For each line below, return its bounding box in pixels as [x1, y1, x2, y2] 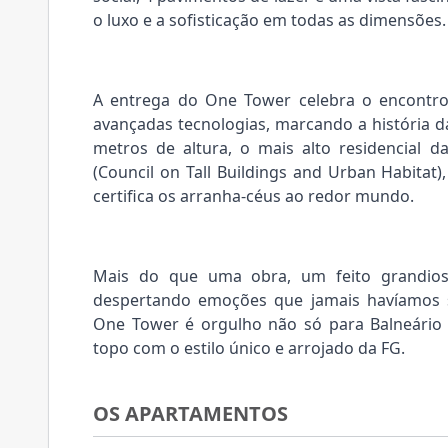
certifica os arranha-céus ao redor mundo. [93, 185, 414, 207]
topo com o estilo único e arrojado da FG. [93, 337, 405, 359]
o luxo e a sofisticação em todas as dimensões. [93, 9, 446, 31]
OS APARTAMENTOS [93, 400, 288, 427]
